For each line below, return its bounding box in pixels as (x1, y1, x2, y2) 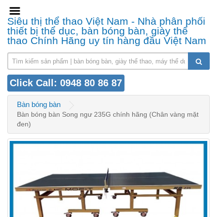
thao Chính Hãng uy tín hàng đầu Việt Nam (7, 35, 206, 46)
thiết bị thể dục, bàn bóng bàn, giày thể (7, 25, 188, 37)
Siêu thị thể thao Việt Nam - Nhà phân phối (7, 15, 205, 27)
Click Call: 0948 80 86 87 (10, 77, 122, 89)
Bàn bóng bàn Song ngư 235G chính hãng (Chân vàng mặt (17, 110, 199, 119)
